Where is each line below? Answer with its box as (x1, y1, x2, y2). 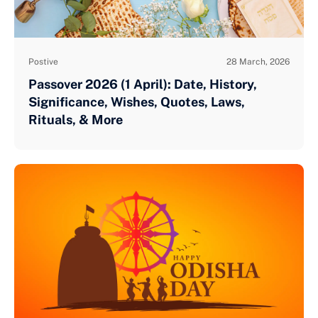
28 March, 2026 (226, 57, 290, 67)
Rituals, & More (28, 112, 123, 128)
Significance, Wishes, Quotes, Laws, (28, 94, 245, 110)
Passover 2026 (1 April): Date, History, (28, 77, 257, 92)
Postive (28, 57, 58, 67)
